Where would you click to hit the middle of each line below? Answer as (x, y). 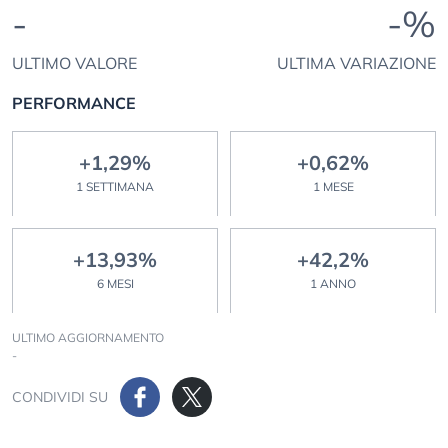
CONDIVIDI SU (60, 396)
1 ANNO (333, 283)
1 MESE (333, 186)
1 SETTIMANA (115, 186)
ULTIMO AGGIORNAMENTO (88, 337)
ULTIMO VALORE (74, 63)
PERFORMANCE (74, 103)
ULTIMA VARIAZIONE (356, 63)
